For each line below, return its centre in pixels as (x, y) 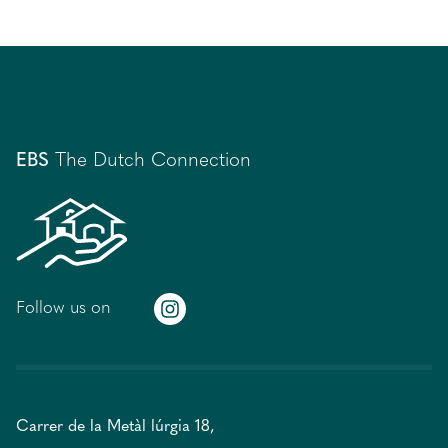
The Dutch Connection (153, 161)
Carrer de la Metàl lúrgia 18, (115, 426)
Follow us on (63, 309)
